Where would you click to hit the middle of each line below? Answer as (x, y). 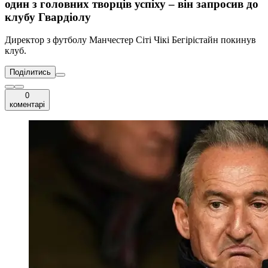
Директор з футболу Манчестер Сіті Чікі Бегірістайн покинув (130, 40)
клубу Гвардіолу (48, 17)
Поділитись (30, 72)
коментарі (27, 105)
